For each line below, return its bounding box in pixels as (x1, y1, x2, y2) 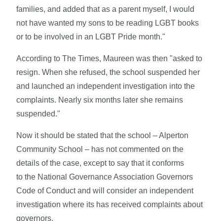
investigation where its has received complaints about (16, 200, 203, 209)
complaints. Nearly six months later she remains (16, 95, 184, 104)
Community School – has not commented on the (16, 145, 184, 153)
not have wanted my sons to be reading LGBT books (16, 18, 199, 27)
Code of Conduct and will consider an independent (16, 186, 194, 195)
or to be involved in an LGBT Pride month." (16, 32, 166, 41)
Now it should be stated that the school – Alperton (16, 131, 189, 140)
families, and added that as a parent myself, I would (16, 4, 195, 13)
